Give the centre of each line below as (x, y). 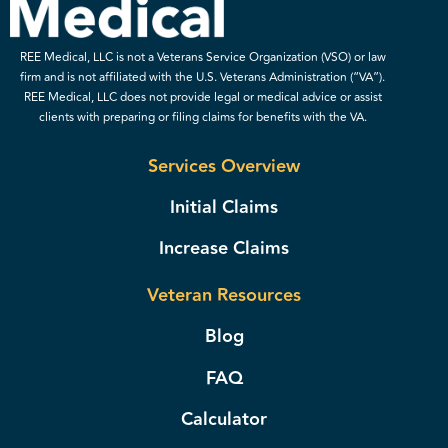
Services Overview (224, 166)
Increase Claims (224, 249)
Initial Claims (224, 208)
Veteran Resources (224, 295)
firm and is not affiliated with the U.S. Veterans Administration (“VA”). (203, 78)
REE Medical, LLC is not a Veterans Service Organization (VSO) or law (202, 58)
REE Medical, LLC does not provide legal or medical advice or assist (202, 98)
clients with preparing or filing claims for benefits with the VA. (202, 118)
